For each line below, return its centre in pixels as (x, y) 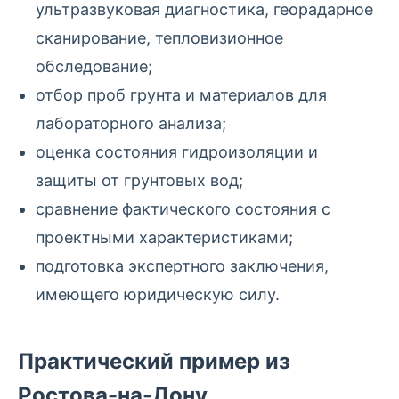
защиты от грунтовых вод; (139, 180)
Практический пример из (154, 361)
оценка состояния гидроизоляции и (177, 151)
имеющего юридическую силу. (158, 294)
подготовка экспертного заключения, (182, 265)
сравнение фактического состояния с (183, 208)
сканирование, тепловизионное (159, 37)
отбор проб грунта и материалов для (181, 94)
